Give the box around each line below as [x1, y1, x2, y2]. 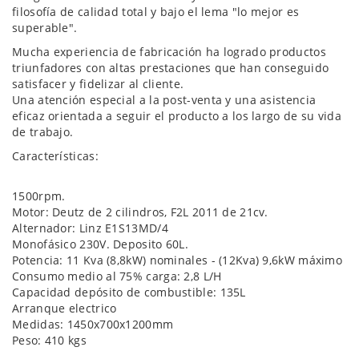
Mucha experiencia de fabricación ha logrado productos [12, 44, 326, 59]
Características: [12, 148, 99, 163]
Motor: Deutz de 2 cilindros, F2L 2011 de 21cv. [12, 204, 268, 220]
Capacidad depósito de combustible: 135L [12, 284, 249, 300]
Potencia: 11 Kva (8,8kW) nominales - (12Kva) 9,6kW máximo [12, 252, 343, 268]
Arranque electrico [12, 301, 117, 316]
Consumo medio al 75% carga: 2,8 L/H [12, 268, 222, 284]
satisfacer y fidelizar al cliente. [12, 76, 184, 91]
